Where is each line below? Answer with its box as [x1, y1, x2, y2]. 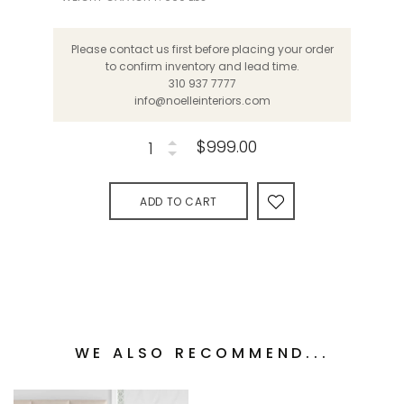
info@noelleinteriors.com [133, 93, 271, 109]
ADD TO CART [140, 194, 217, 210]
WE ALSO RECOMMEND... [74, 343, 330, 364]
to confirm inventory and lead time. [105, 59, 299, 75]
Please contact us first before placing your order [70, 41, 334, 58]
